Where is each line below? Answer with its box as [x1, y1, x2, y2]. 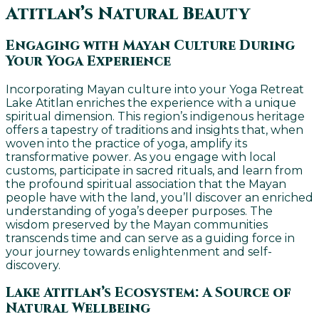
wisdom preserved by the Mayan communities [6, 218, 268, 232]
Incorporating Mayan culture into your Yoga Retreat [6, 83, 304, 97]
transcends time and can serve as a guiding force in [6, 231, 295, 246]
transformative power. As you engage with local [6, 150, 276, 164]
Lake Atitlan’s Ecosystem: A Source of [6, 284, 291, 303]
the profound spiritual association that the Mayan [6, 177, 286, 192]
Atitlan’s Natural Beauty [6, 2, 250, 26]
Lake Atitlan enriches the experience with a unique [6, 96, 296, 110]
